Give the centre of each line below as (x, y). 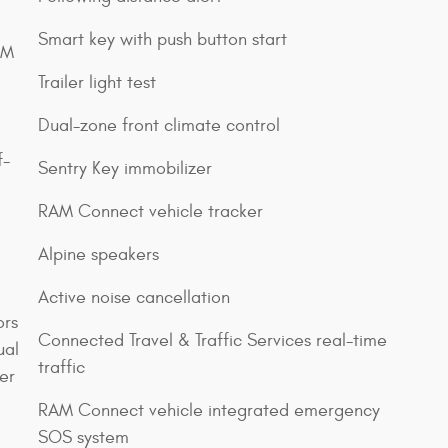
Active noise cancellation (134, 297)
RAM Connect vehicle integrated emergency (209, 410)
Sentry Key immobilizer (125, 168)
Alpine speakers (98, 254)
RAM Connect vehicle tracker (150, 211)
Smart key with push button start (162, 39)
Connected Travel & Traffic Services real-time (212, 340)
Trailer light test (97, 82)
